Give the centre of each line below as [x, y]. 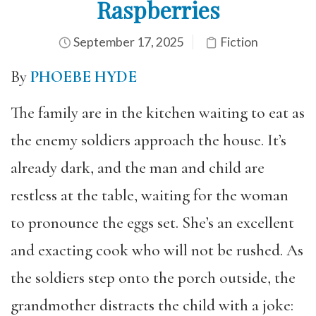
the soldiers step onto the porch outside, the [153, 278]
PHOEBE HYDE [84, 77]
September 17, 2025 [127, 42]
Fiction [239, 42]
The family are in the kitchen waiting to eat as [158, 113]
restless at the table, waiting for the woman [150, 195]
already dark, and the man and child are [138, 168]
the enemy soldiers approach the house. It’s [148, 140]
